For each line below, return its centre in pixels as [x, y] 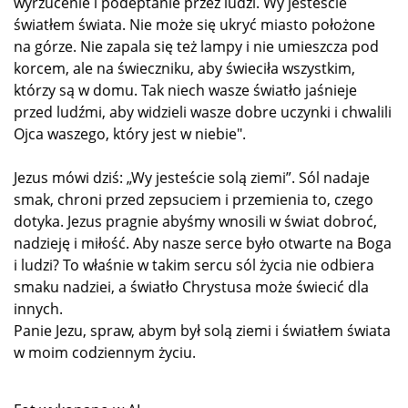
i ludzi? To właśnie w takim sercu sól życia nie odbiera [194, 265]
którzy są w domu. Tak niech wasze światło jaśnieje [185, 90]
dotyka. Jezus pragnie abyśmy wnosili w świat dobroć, [195, 221]
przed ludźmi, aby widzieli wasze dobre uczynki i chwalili [203, 112]
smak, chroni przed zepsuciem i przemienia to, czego [194, 199]
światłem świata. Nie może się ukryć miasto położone [194, 24]
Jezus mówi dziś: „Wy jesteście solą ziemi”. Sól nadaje [192, 177]
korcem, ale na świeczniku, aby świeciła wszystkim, [184, 68]
